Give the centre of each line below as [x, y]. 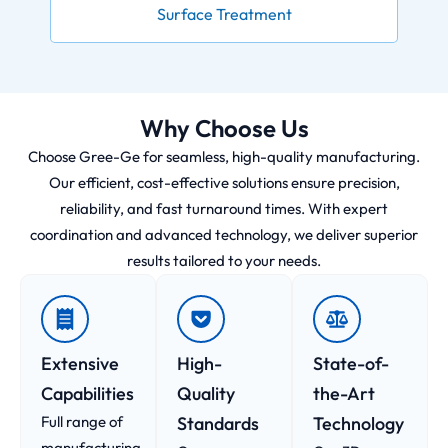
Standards [218, 423]
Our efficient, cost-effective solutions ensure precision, [224, 182]
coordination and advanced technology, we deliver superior [224, 234]
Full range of [82, 421]
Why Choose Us [224, 127]
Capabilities [87, 393]
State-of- [351, 363]
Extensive [80, 363]
